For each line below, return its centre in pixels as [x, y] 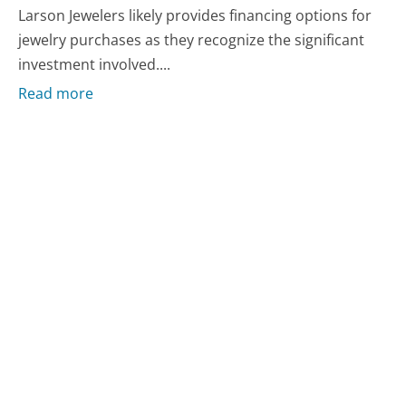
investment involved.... [95, 64]
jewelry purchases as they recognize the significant [192, 39]
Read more [56, 94]
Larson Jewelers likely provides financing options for [195, 15]
